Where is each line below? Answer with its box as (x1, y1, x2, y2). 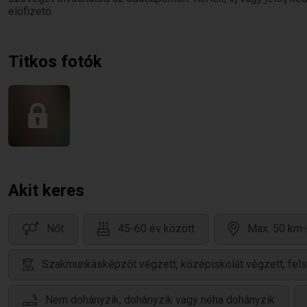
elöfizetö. (8, 5, 53, 18)
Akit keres (8, 181, 84, 200)
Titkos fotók (8, 52, 102, 71)
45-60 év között (118, 222, 195, 236)
